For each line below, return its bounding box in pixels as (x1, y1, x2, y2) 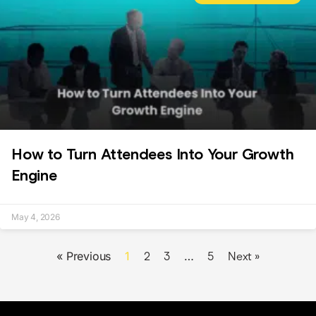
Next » (228, 250, 260, 263)
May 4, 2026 (11, 212, 60, 222)
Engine (11, 166, 57, 185)
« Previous (56, 249, 111, 263)
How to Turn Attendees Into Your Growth (11, 145, 294, 164)
